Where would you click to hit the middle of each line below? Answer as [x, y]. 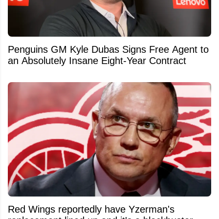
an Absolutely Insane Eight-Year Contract [97, 60]
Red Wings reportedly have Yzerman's [91, 209]
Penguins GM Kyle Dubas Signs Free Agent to [108, 49]
